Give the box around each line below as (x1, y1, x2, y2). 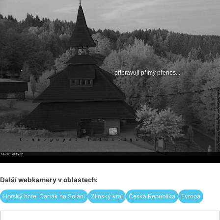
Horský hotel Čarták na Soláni (3, 192, 85, 200)
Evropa (181, 192, 200, 200)
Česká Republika (129, 192, 175, 200)
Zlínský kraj (91, 192, 123, 200)
